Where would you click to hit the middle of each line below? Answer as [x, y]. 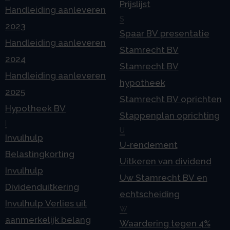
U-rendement [148, 145]
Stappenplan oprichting [169, 116]
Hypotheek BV [35, 109]
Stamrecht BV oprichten [170, 99]
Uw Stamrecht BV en [163, 178]
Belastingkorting [40, 154]
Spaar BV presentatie [164, 34]
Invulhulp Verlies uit [46, 204]
